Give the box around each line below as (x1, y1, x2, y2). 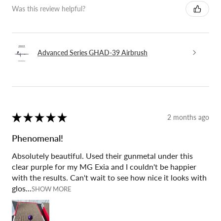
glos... (12, 183, 32, 193)
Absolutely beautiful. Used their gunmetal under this (12, 150, 193, 160)
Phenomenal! (12, 132, 63, 144)
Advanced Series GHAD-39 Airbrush (37, 48, 147, 57)
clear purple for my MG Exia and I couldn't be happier (12, 161, 196, 171)
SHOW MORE (32, 184, 72, 193)
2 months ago (167, 113, 209, 122)
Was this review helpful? (12, 4, 85, 13)
